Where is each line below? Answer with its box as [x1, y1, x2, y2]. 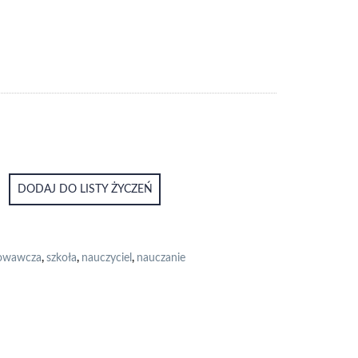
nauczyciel [82, 253, 132, 264]
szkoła [46, 253, 77, 264]
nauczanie [137, 253, 185, 264]
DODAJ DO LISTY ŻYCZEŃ [17, 184, 153, 195]
